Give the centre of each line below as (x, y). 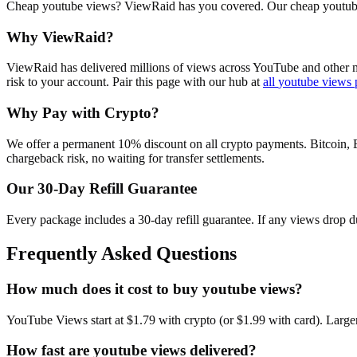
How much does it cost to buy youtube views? (155, 289)
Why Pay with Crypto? (83, 113)
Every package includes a (72, 220)
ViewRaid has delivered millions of (96, 68)
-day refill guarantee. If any (220, 220)
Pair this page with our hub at (186, 82)
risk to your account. (58, 82)
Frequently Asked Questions (122, 254)
